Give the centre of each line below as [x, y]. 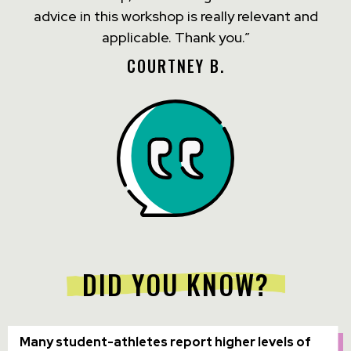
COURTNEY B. [175, 66]
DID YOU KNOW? [175, 284]
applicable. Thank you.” [175, 38]
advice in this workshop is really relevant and [175, 16]
